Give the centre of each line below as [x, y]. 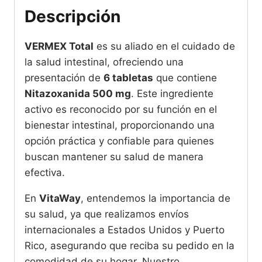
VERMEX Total [59, 46]
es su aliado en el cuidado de [164, 46]
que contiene [185, 77]
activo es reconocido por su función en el [121, 109]
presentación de [64, 77]
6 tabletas [128, 77]
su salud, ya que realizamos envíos [107, 214]
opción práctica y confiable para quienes [119, 141]
